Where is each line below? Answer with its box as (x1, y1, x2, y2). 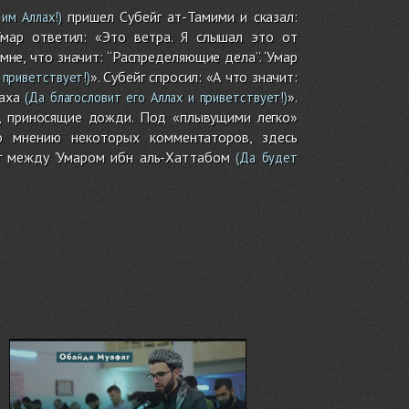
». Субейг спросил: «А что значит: (90, 67, 299, 86)
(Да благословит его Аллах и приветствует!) (19, 88, 288, 106)
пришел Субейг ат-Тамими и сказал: (61, 6, 298, 26)
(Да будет (229, 148, 299, 166)
